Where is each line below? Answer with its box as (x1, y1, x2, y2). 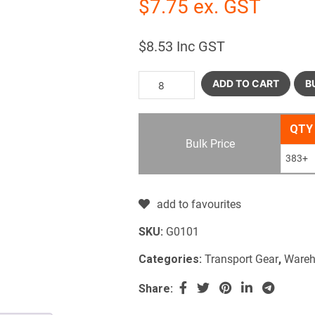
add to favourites (157, 198, 241, 212)
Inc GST (173, 38, 225, 56)
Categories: (139, 252, 205, 266)
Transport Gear (205, 252, 278, 266)
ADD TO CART (212, 77, 279, 90)
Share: (139, 282, 173, 296)
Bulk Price (186, 136, 235, 150)
